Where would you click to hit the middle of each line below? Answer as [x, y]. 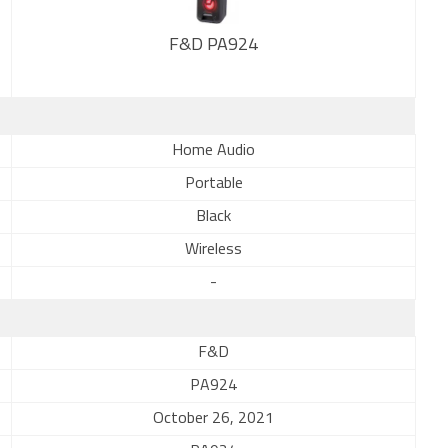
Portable [213, 184]
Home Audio [213, 151]
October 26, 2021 [213, 419]
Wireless [213, 250]
